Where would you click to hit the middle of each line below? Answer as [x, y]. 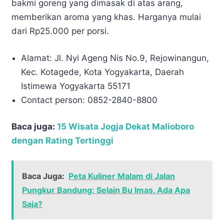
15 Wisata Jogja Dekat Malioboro [125, 127]
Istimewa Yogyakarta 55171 [77, 86]
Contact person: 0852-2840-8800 [89, 100]
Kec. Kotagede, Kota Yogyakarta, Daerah [103, 72]
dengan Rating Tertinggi [62, 141]
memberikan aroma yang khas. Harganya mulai [106, 17]
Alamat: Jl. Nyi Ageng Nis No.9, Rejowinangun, [115, 58]
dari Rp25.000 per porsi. [61, 31]
